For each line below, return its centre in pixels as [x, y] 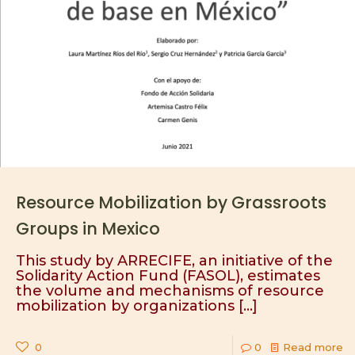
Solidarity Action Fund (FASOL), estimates [168, 276]
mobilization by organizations [125, 306]
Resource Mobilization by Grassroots [171, 202]
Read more [313, 347]
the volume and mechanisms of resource [170, 291]
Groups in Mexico [88, 229]
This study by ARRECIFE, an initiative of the [174, 261]
